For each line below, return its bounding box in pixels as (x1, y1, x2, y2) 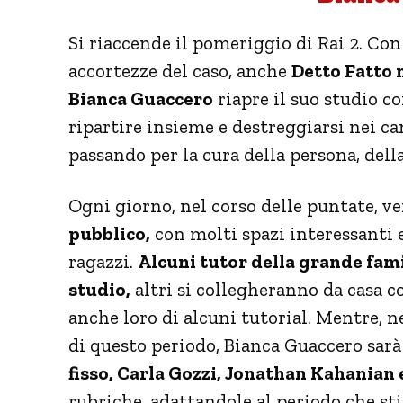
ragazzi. (68, 249, 138, 273)
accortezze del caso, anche (68, 58, 291, 82)
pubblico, (68, 221, 150, 245)
